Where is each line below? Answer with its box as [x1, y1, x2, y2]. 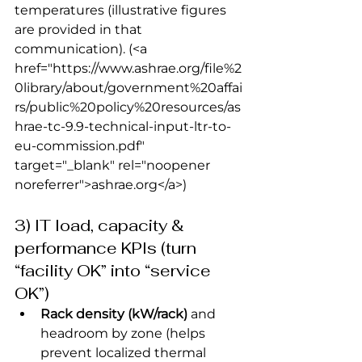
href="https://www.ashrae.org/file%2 [15, 60, 242, 76]
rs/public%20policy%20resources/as [15, 99, 241, 115]
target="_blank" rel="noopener [15, 157, 213, 173]
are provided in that [15, 21, 145, 37]
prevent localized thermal [40, 344, 209, 360]
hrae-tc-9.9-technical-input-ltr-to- [15, 118, 231, 134]
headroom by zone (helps [40, 325, 208, 341]
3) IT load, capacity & [15, 214, 188, 236]
